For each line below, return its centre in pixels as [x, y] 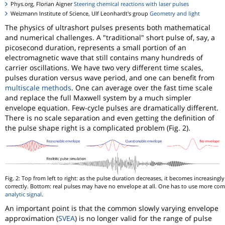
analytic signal [23, 194]
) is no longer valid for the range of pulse [143, 218]
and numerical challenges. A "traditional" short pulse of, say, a [110, 38]
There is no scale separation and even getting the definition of [110, 118]
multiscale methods [38, 88]
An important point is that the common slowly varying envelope [112, 208]
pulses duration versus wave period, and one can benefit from [110, 78]
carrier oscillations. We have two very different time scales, [104, 68]
